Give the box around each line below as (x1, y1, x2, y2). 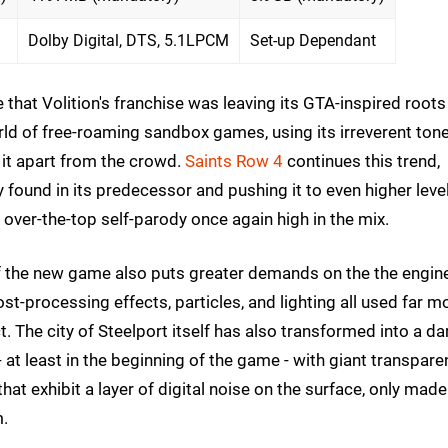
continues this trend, (283, 151, 440, 172)
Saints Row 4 (185, 151, 283, 172)
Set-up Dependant (250, 31, 376, 51)
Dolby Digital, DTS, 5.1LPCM (28, 31, 229, 51)
